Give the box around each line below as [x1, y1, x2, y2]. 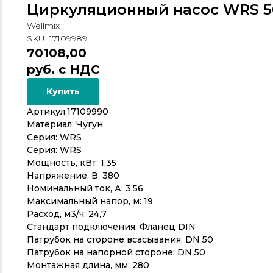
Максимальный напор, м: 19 [27, 196, 153, 207]
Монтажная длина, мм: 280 [27, 260, 149, 271]
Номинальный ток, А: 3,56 [27, 183, 143, 194]
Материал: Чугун [27, 119, 103, 130]
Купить [46, 86, 80, 97]
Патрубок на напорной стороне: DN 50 [27, 247, 205, 258]
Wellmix [27, 20, 60, 31]
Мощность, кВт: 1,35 [27, 157, 116, 168]
